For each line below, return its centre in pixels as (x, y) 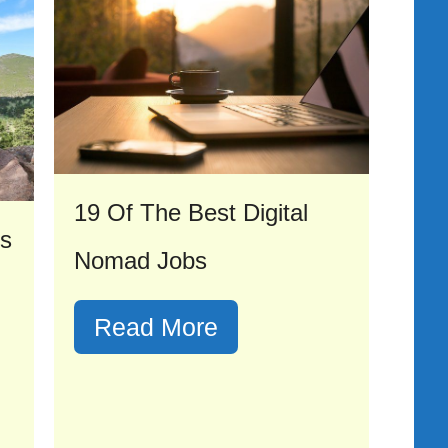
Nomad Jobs (140, 261)
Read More (156, 327)
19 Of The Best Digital (191, 213)
